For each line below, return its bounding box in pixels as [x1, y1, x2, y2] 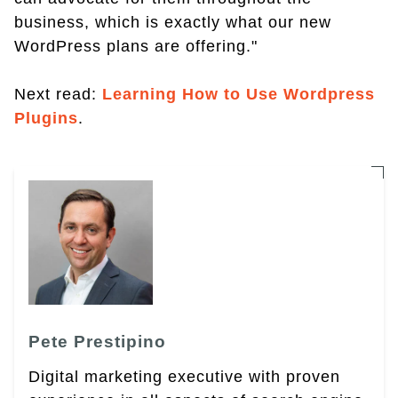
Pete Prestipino [28, 332, 166, 352]
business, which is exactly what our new [14, 13, 331, 32]
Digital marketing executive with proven [28, 368, 340, 386]
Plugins [14, 109, 78, 128]
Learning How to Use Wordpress [102, 85, 375, 104]
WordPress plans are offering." [14, 37, 258, 56]
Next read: [14, 85, 102, 104]
